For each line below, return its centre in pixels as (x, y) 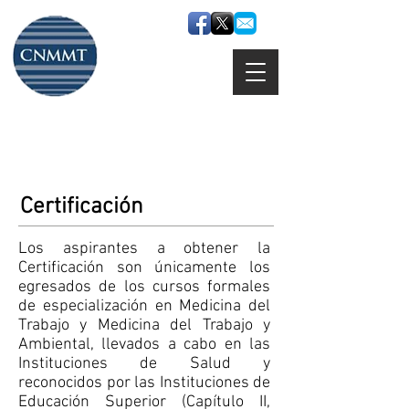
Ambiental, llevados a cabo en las (144, 345)
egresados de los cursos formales (144, 287)
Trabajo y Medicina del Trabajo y (144, 325)
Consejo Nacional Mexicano (134, 125)
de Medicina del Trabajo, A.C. (140, 151)
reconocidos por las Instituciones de (144, 383)
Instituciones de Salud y (144, 364)
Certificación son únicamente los (144, 268)
